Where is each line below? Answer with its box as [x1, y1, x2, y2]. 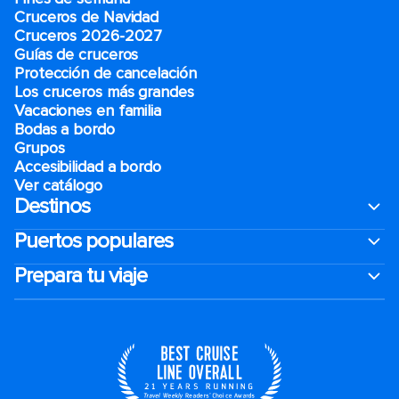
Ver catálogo [14, 175, 102, 195]
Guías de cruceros [14, 44, 139, 64]
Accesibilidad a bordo [14, 156, 161, 176]
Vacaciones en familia [14, 100, 161, 120]
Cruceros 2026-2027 [14, 25, 163, 45]
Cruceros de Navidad [14, 6, 159, 27]
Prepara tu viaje [14, 262, 147, 289]
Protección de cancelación [14, 62, 197, 83]
